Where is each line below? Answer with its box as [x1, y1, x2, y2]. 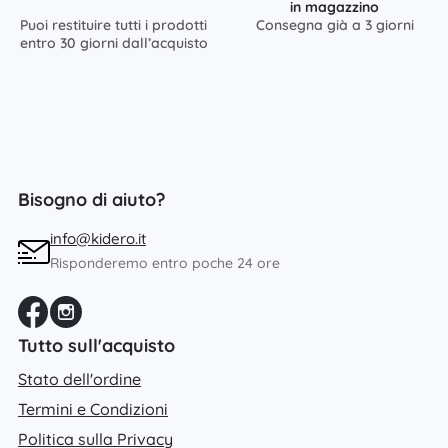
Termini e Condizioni [18, 399, 168, 420]
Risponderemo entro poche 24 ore [50, 254, 280, 273]
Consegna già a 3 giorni [255, 16, 414, 35]
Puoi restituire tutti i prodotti [20, 16, 207, 35]
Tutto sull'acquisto [18, 334, 175, 358]
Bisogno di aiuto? [18, 188, 165, 212]
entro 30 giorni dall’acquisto [19, 34, 208, 53]
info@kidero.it [50, 229, 146, 249]
